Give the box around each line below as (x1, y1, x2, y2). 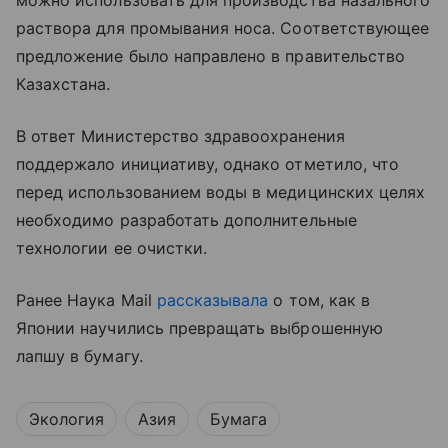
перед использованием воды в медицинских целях (16, 182, 426, 203)
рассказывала (156, 290, 269, 311)
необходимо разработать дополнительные (16, 210, 357, 231)
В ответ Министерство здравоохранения (16, 126, 345, 147)
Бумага (210, 409, 267, 430)
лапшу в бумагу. (16, 346, 143, 367)
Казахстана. (16, 74, 111, 95)
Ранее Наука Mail (16, 290, 157, 311)
